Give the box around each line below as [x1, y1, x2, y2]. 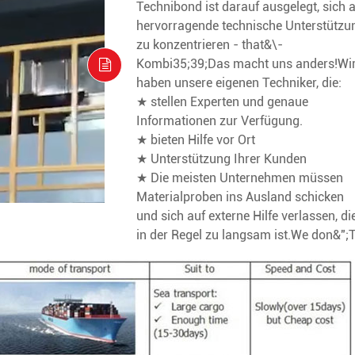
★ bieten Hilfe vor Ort [136, 132, 255, 147]
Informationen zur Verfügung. [136, 113, 303, 128]
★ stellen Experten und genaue [136, 94, 308, 109]
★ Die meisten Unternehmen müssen [136, 170, 343, 185]
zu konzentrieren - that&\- [136, 37, 283, 52]
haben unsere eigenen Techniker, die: [136, 75, 342, 90]
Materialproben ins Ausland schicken [136, 189, 344, 204]
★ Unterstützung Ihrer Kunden [136, 151, 307, 166]
